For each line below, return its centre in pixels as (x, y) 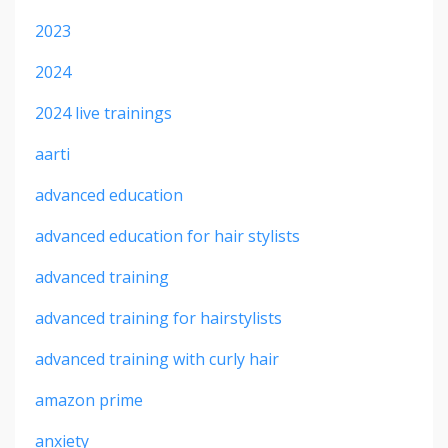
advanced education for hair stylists (167, 235)
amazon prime (89, 399)
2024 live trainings (103, 112)
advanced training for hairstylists (158, 317)
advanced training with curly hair (157, 358)
